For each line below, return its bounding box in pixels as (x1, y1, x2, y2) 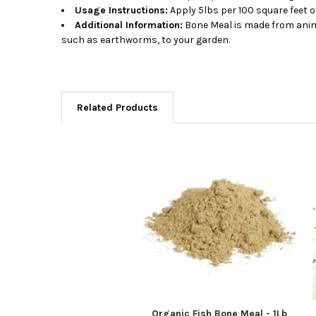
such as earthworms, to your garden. (61, 33, 230, 46)
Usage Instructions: (74, 4, 168, 16)
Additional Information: (74, 18, 183, 31)
